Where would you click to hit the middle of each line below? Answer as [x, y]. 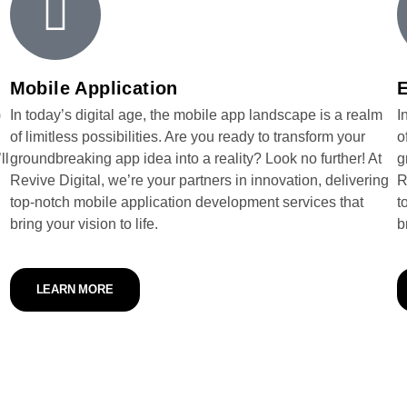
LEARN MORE [74, 289]
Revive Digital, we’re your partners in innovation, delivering [199, 180]
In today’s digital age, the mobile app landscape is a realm [196, 115]
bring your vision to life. [84, 224]
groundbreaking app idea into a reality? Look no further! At [195, 159]
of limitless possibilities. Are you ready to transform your [187, 137]
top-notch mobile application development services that [186, 202]
